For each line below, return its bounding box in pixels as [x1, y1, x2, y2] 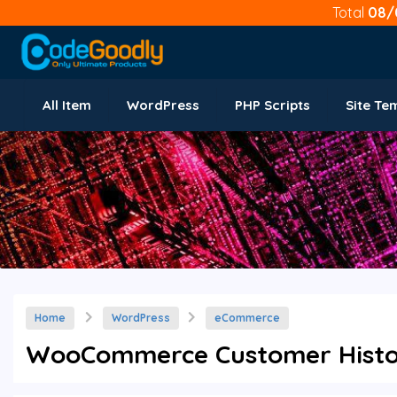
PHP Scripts [235, 97, 310, 113]
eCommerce [214, 311, 280, 325]
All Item [43, 97, 91, 113]
